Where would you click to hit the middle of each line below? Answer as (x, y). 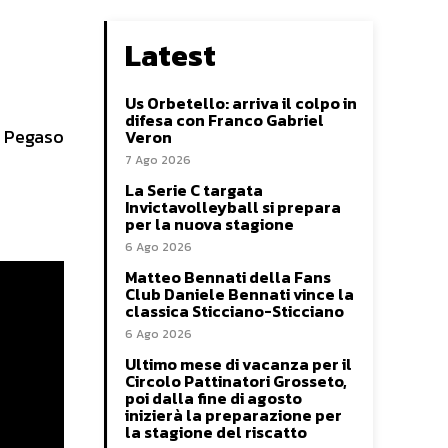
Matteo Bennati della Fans (228, 276)
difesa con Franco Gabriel (224, 119)
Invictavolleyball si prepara (233, 206)
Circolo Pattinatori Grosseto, (236, 380)
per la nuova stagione (209, 223)
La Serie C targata (194, 189)
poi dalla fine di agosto (213, 397)
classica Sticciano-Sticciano (234, 310)
